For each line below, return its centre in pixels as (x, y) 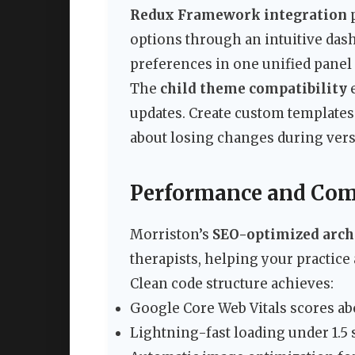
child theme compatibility (254, 88)
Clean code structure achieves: (232, 284)
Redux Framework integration (239, 15)
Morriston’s (171, 235)
